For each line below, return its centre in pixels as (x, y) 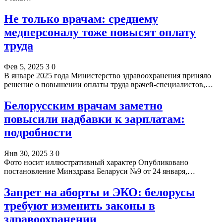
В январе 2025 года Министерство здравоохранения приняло (108, 75)
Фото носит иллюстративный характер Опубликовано (96, 162)
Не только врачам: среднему (81, 19)
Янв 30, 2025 (26, 153)
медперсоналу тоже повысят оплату (100, 32)
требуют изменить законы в (80, 205)
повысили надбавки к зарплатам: (94, 119)
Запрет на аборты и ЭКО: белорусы (100, 192)
